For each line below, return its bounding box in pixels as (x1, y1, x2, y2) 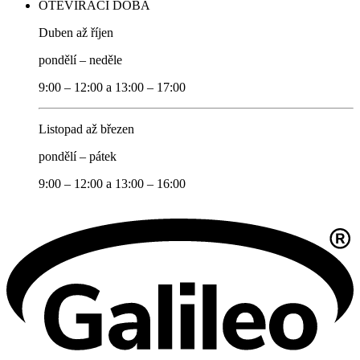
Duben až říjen (39, 26, 113, 40)
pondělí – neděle (39, 53, 122, 67)
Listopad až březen (39, 122, 134, 137)
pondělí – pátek (39, 149, 117, 164)
